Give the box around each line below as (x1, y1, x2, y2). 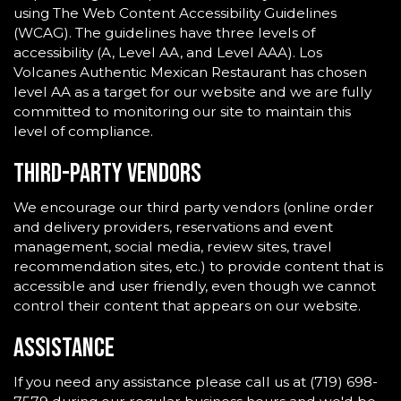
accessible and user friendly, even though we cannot (13, 277, 376, 294)
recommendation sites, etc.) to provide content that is (13, 258, 383, 275)
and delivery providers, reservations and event (13, 218, 333, 235)
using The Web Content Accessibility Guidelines (13, 4, 337, 21)
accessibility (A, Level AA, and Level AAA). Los (13, 44, 322, 61)
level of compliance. (13, 123, 153, 140)
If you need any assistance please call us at (13, 373, 310, 390)
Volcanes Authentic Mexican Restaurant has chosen (13, 64, 367, 81)
